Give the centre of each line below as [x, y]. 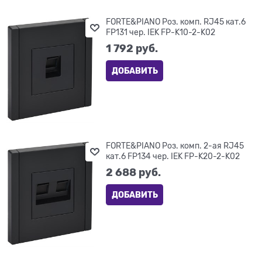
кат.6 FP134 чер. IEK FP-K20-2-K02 [173, 156]
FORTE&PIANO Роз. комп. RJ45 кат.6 [176, 22]
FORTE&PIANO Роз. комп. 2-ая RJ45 [175, 146]
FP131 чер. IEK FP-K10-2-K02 [161, 32]
